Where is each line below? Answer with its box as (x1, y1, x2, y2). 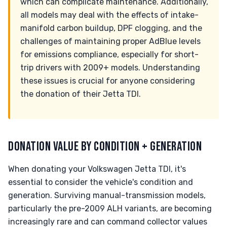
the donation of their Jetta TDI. (20, 89, 141, 99)
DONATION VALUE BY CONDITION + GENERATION (8, 139, 202, 155)
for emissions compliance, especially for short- (20, 50, 199, 59)
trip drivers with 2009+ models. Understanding (20, 63, 200, 72)
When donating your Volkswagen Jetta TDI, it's (8, 164, 186, 174)
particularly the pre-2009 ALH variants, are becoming (8, 204, 212, 213)
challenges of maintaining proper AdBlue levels (20, 36, 201, 46)
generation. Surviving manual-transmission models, (8, 191, 206, 200)
